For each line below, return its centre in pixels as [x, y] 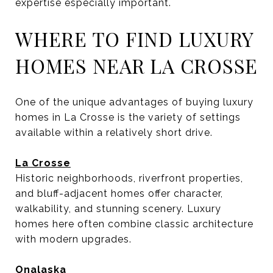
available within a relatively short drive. [114, 132]
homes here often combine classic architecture [134, 224]
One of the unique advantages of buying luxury [134, 102]
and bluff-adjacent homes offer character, [119, 193]
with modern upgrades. [73, 239]
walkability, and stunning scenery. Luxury [118, 208]
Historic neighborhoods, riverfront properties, [129, 178]
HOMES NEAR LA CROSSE [136, 65]
